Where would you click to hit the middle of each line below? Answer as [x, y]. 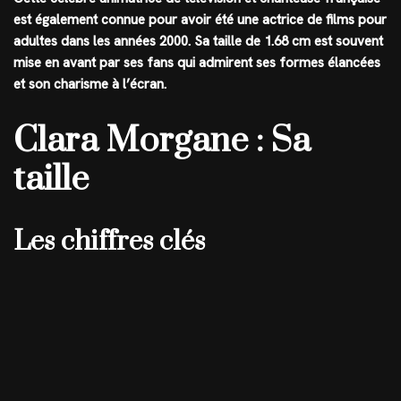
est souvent [347, 41]
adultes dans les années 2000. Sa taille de [139, 41]
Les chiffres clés [109, 242]
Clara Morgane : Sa [162, 141]
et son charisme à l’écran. [90, 84]
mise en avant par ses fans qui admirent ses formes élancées [197, 63]
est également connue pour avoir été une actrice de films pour [200, 20]
